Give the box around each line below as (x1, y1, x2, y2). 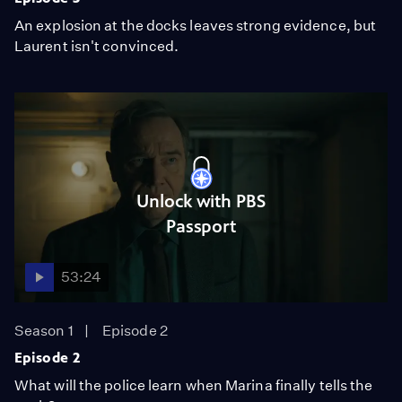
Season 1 (14, 322, 74, 339)
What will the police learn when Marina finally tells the (14, 377, 373, 394)
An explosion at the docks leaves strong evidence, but (14, 17, 377, 34)
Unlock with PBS (136, 190, 266, 212)
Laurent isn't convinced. (14, 38, 179, 55)
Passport (165, 215, 237, 237)
